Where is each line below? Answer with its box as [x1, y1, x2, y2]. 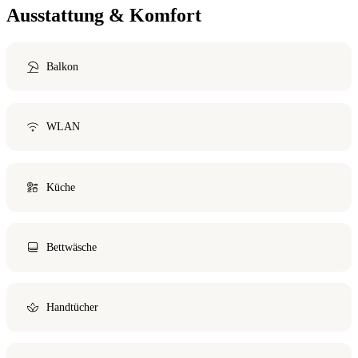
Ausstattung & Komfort [6, 5, 201, 26]
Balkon [46, 60, 78, 74]
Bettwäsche [46, 240, 97, 253]
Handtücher [46, 300, 98, 313]
